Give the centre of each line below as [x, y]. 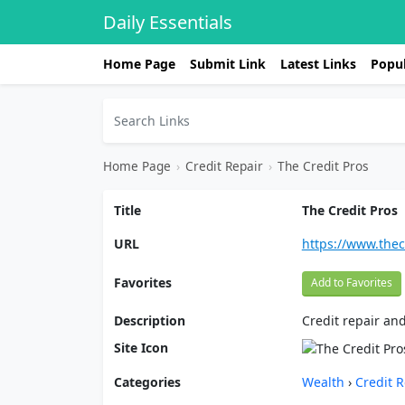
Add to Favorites [351, 283]
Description [150, 320]
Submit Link [228, 64]
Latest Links [318, 64]
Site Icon [141, 347]
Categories [147, 381]
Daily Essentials [168, 22]
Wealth [325, 381]
